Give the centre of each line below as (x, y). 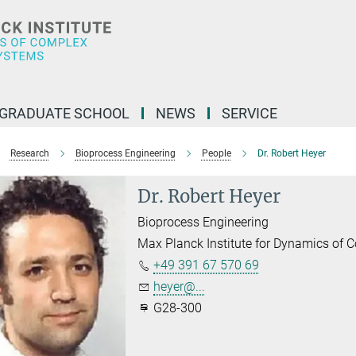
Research (29, 153)
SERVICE (250, 113)
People (216, 153)
